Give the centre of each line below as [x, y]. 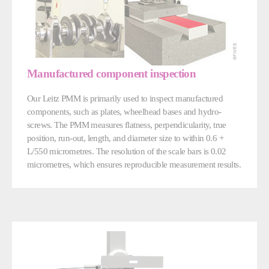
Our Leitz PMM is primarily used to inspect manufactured [125, 98]
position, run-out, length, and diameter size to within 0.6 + [125, 138]
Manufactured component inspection [112, 74]
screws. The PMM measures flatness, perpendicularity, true [127, 125]
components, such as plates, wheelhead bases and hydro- [124, 112]
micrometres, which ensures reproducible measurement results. [134, 165]
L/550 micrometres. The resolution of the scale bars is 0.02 [127, 151]
